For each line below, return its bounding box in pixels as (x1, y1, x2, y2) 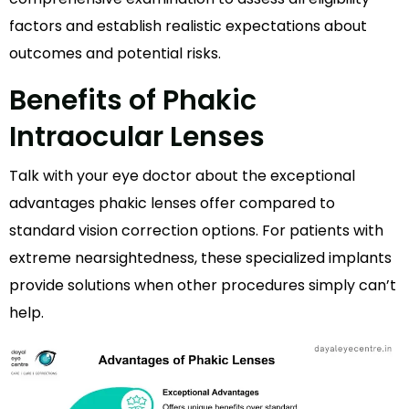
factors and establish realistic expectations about (9, 16, 367, 37)
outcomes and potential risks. (9, 43, 221, 65)
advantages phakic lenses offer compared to (9, 193, 335, 215)
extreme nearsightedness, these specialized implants (9, 247, 392, 269)
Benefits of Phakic (9, 81, 257, 121)
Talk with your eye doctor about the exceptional (9, 165, 355, 187)
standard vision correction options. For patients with (9, 220, 383, 242)
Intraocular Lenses (9, 118, 265, 157)
